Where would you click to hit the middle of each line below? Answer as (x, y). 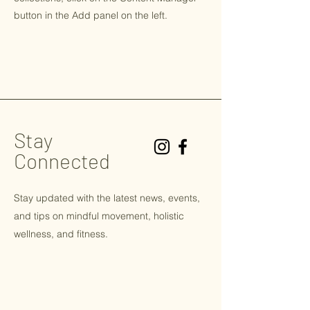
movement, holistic (143, 216)
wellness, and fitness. (61, 234)
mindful (84, 216)
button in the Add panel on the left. (91, 15)
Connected (62, 161)
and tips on (40, 216)
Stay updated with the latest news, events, (107, 198)
